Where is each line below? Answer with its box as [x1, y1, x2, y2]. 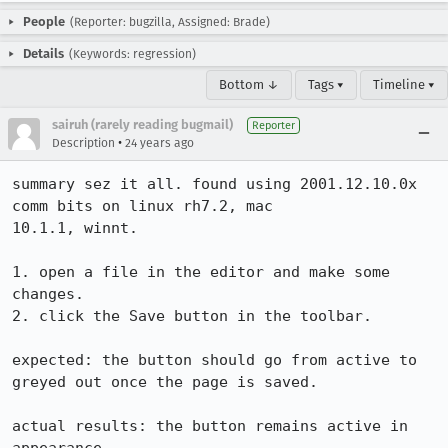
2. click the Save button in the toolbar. [12, 307, 372, 325]
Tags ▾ [308, 77, 344, 92]
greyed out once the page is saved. [12, 373, 318, 391]
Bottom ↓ [219, 77, 279, 92]
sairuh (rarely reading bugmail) [52, 117, 233, 132]
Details [23, 46, 64, 61]
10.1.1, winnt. [12, 219, 138, 237]
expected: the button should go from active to [12, 351, 417, 369]
